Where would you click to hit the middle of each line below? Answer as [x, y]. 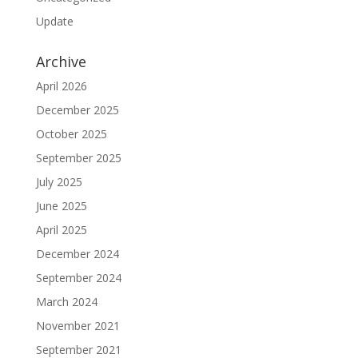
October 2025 [71, 134]
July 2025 [59, 182]
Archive [61, 62]
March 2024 [66, 302]
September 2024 [78, 278]
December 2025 [77, 110]
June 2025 [61, 206]
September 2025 [78, 158]
